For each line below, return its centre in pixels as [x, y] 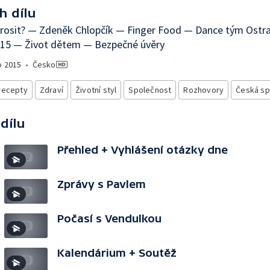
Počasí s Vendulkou [109, 218]
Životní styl [96, 90]
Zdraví [52, 90]
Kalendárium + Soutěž [117, 253]
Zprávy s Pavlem [102, 184]
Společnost [150, 90]
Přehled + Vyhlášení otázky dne [143, 150]
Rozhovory [204, 90]
